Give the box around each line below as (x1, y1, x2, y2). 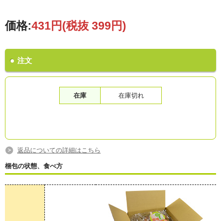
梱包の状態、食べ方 (5, 162, 63, 170)
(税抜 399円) (62, 19, 126, 33)
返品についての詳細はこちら (17, 147, 101, 154)
